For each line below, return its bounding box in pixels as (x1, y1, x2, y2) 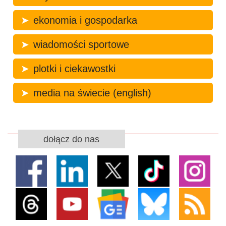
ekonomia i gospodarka (33, 14, 137, 26)
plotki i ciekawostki (33, 63, 116, 74)
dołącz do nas (43, 134, 100, 144)
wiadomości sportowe (33, 38, 129, 50)
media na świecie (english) (33, 87, 151, 98)
